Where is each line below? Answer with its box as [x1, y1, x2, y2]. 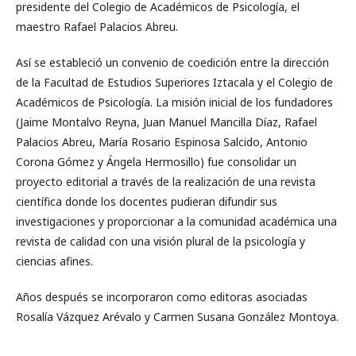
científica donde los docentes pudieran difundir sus [16, 194, 277, 209]
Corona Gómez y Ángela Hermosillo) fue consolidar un [16, 154, 296, 169]
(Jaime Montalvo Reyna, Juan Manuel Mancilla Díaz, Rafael [16, 114, 317, 130]
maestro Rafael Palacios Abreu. [16, 19, 178, 34]
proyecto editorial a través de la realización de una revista [16, 174, 315, 189]
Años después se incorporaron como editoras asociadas [16, 289, 308, 304]
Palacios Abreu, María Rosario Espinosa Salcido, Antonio [16, 134, 308, 149]
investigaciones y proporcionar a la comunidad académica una [16, 214, 337, 229]
